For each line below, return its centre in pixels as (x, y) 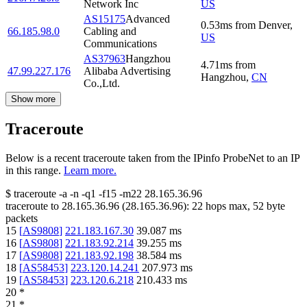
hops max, (228, 206)
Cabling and (110, 31)
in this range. (33, 170)
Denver (274, 25)
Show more (33, 99)
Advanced (148, 19)
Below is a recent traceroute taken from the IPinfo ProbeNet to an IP (152, 158)
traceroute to (32, 206)
